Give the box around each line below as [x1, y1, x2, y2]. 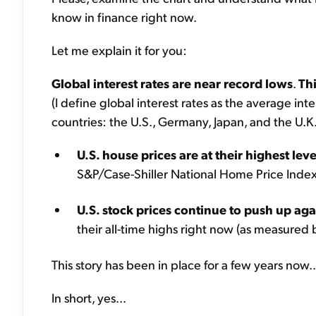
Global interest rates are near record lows [51, 75, 293, 91]
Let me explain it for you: [51, 42, 187, 58]
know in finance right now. [51, 8, 197, 25]
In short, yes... [51, 289, 126, 305]
